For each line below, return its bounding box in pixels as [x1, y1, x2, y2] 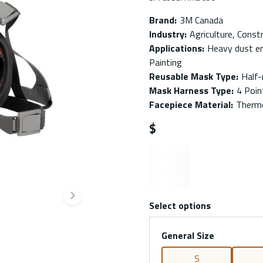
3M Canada [180, 13, 223, 27]
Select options [149, 198, 211, 213]
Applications [149, 41, 202, 55]
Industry [149, 27, 184, 41]
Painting [149, 55, 182, 69]
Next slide [71, 194, 150, 223]
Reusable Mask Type [149, 69, 236, 83]
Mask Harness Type [149, 83, 231, 97]
